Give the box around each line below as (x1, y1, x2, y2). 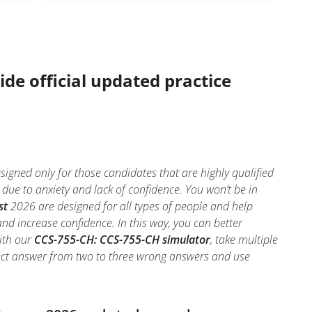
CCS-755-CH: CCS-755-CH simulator (33, 232, 210, 247)
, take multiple (210, 232, 278, 247)
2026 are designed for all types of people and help (7, 198, 253, 214)
